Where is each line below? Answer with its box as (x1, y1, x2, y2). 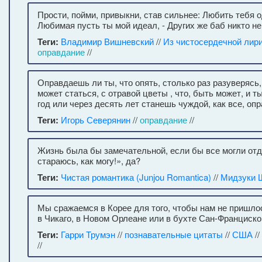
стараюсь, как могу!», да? (37, 154, 140, 167)
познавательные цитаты (125, 228, 223, 240)
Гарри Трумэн (61, 228, 115, 240)
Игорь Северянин (61, 113, 130, 126)
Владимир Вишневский (61, 35, 154, 47)
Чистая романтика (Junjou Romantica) (61, 171, 211, 183)
